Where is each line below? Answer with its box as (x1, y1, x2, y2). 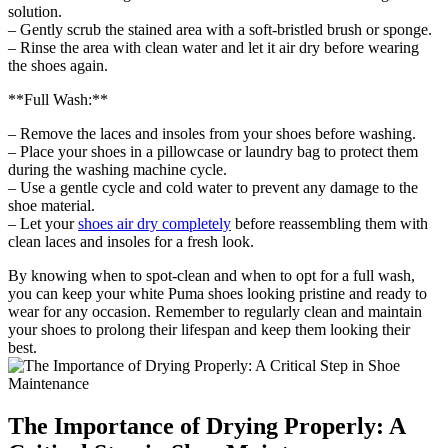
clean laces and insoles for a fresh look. (8, 232, 254, 250)
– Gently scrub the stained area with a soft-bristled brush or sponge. (8, 20, 432, 38)
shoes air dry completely (78, 214, 231, 232)
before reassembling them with (231, 214, 428, 232)
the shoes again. (8, 56, 108, 74)
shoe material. (8, 196, 95, 214)
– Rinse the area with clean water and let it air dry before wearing (8, 38, 419, 56)
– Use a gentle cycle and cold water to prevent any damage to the (8, 178, 418, 196)
